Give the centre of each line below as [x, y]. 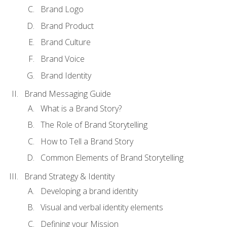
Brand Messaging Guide [68, 94]
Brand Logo [62, 9]
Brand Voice [63, 59]
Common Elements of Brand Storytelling [112, 158]
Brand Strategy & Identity [69, 177]
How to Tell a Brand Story [87, 141]
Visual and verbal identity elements [102, 207]
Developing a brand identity [89, 191]
